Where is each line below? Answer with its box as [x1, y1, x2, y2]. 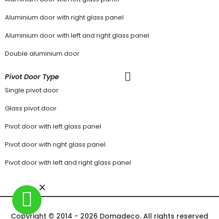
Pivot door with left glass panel [5, 121, 101, 131]
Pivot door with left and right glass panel [5, 157, 131, 167]
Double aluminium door [5, 48, 80, 58]
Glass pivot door [5, 103, 57, 113]
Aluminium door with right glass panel [5, 12, 124, 22]
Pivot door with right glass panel [5, 139, 106, 149]
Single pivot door [5, 85, 59, 95]
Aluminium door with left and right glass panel [5, 30, 149, 40]
